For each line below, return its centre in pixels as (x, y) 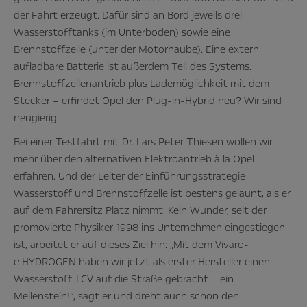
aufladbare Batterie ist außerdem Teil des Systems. (133, 67)
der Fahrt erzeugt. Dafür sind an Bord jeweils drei (128, 15)
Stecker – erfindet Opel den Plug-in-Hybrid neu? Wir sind (148, 101)
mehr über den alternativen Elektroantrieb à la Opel (134, 159)
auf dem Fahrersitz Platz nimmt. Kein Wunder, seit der (140, 211)
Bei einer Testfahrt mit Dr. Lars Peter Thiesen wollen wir (143, 142)
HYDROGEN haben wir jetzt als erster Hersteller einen (146, 262)
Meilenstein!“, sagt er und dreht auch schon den (126, 296)
